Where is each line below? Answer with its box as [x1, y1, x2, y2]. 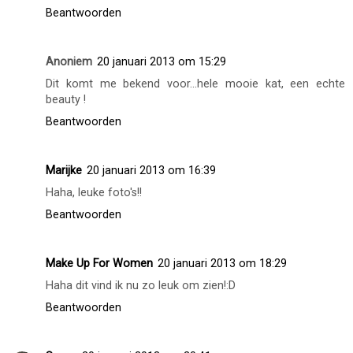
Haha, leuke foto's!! [46, 185, 142, 199]
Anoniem [46, 54, 92, 69]
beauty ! [46, 92, 86, 106]
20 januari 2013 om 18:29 [158, 256, 287, 270]
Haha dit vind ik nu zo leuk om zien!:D [46, 278, 236, 292]
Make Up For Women [46, 256, 153, 270]
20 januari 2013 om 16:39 [87, 163, 216, 177]
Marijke [46, 163, 82, 177]
